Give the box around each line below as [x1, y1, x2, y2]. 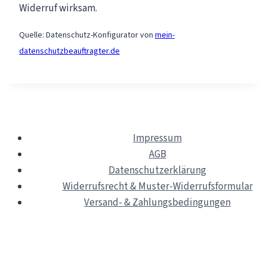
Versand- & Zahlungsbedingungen [84, 195, 231, 210]
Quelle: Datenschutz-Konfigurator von [19, 29, 155, 41]
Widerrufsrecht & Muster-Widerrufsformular [62, 179, 253, 194]
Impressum [133, 131, 182, 145]
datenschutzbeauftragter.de [19, 45, 120, 57]
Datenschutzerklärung [108, 163, 206, 178]
